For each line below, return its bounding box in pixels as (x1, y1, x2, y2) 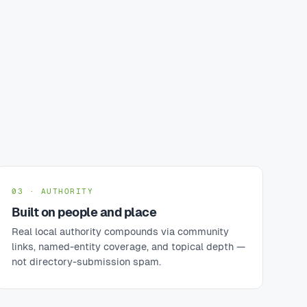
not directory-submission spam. (12, 256, 161, 267)
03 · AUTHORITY (12, 187, 94, 195)
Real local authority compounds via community (12, 226, 229, 237)
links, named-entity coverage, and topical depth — (12, 241, 245, 252)
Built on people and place (12, 205, 157, 219)
